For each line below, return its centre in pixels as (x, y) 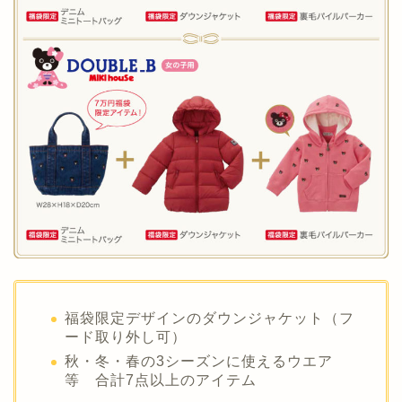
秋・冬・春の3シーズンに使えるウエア (206, 361)
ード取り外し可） (126, 337)
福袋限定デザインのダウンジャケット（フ (210, 319)
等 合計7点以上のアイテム (161, 380)
